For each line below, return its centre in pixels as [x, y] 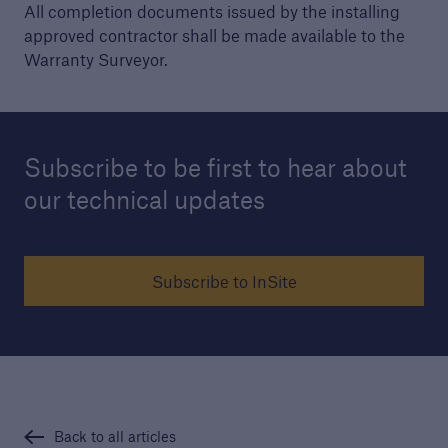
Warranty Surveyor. [95, 59]
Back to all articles [114, 436]
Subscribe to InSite [224, 281]
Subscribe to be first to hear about [215, 167]
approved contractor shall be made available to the [214, 35]
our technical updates [144, 199]
